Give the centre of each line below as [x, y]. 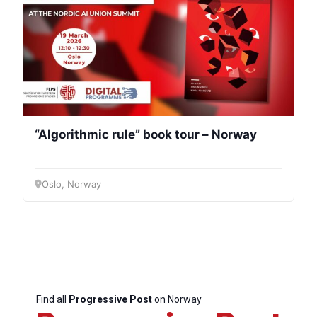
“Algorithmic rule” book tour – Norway [146, 135]
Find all [52, 299]
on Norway [177, 299]
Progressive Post [110, 299]
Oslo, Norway [71, 184]
